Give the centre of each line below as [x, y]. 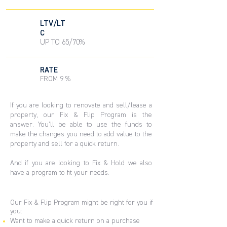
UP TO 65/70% [62, 42]
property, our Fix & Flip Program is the [81, 115]
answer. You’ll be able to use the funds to [81, 125]
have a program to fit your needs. [60, 173]
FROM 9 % [55, 79]
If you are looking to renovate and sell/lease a [81, 105]
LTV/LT [53, 24]
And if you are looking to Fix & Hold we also [81, 163]
